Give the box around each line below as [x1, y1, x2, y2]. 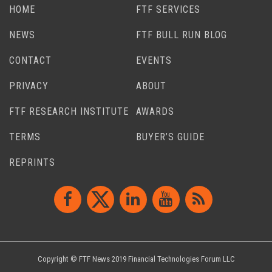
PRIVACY [9, 80, 49, 92]
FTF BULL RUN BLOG [136, 29, 227, 41]
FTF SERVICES [136, 3, 200, 15]
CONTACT [9, 54, 52, 66]
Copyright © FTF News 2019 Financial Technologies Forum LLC [37, 254, 235, 263]
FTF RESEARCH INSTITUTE [9, 105, 129, 117]
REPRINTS [9, 156, 55, 168]
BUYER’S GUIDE [136, 131, 205, 143]
